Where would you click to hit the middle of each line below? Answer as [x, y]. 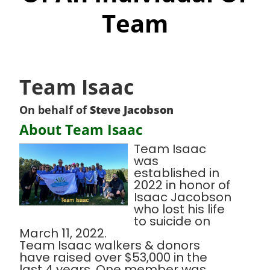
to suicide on [172, 221]
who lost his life [179, 209]
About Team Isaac [81, 130]
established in [177, 173]
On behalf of [55, 110]
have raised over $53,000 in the [113, 258]
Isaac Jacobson [183, 197]
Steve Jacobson [132, 110]
